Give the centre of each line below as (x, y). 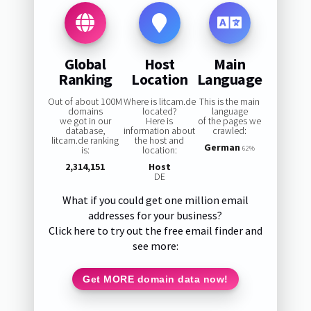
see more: (155, 246)
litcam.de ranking (85, 141)
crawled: (230, 131)
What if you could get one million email (155, 200)
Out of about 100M (85, 102)
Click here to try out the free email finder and (155, 231)
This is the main (230, 102)
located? (159, 111)
